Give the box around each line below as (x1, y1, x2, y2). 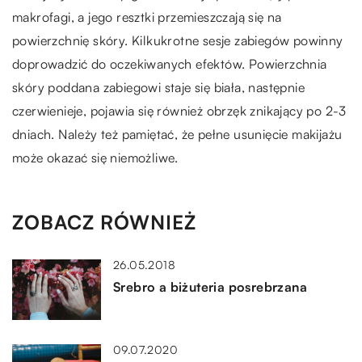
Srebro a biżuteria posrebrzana (113, 279, 307, 296)
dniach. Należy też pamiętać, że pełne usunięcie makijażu (12, 126, 343, 143)
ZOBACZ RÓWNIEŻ (12, 210, 196, 235)
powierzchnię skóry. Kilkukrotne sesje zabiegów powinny (12, 32, 343, 49)
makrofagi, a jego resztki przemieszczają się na (12, 9, 282, 26)
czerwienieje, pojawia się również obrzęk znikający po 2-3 (12, 103, 347, 120)
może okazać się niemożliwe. (12, 149, 179, 166)
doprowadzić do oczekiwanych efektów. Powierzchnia (12, 56, 327, 73)
